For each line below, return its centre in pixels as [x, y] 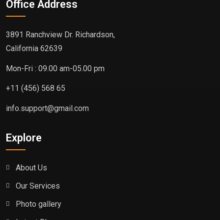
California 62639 [34, 48]
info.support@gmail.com [47, 109]
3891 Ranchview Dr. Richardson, [60, 34]
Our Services [38, 186]
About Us [31, 168]
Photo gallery [39, 204]
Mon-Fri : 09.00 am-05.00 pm [55, 68]
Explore [24, 138]
